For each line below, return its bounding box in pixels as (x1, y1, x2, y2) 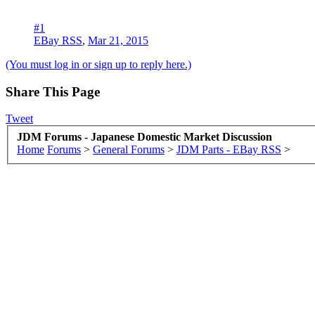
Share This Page (6, 84, 100, 99)
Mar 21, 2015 (88, 34, 148, 46)
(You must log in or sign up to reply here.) (6, 58, 191, 70)
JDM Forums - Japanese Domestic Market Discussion (17, 130, 272, 143)
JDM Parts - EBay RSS (176, 143, 281, 155)
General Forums (93, 143, 165, 155)
